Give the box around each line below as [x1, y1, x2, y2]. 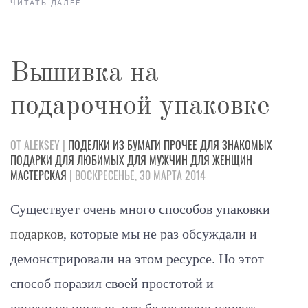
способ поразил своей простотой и [10, 275, 214, 291]
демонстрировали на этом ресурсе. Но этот [10, 250, 264, 266]
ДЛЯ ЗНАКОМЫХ [200, 136, 272, 153]
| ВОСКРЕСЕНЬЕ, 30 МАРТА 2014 [67, 166, 206, 184]
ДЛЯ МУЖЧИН [127, 151, 188, 168]
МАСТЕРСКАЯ [10, 166, 67, 184]
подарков [10, 225, 63, 241]
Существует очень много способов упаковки [10, 201, 270, 217]
